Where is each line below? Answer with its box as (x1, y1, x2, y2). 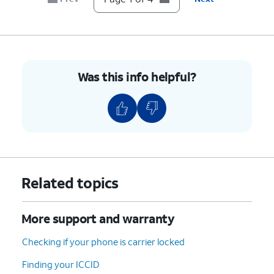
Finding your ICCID (22, 257, 99, 270)
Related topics (21, 172, 119, 193)
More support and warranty (21, 210, 174, 226)
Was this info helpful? (77, 68, 196, 84)
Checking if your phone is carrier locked (22, 235, 185, 248)
